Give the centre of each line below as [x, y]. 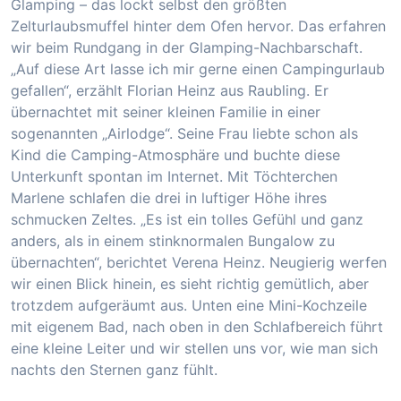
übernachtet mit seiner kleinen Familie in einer [166, 111]
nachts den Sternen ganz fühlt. [114, 369]
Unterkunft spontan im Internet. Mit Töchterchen [174, 176]
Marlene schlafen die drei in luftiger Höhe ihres [169, 197]
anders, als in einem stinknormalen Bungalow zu [173, 240]
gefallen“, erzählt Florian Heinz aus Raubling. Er [170, 90]
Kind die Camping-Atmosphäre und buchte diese [175, 154]
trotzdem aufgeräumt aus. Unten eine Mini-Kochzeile [189, 305]
